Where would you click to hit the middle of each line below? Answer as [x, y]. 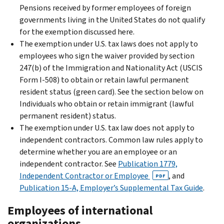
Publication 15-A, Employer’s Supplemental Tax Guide [111, 187]
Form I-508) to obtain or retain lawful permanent [104, 79]
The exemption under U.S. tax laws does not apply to [109, 43]
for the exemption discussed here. [77, 31]
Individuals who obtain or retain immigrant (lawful [107, 103]
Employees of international [80, 210]
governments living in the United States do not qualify [112, 19]
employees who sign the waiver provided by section [107, 55]
